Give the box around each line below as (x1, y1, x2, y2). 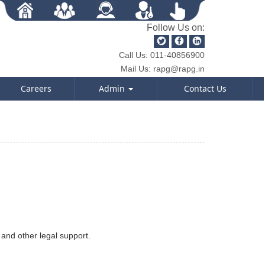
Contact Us (183, 83, 227, 94)
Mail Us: (121, 64, 151, 73)
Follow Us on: (147, 22, 205, 33)
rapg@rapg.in (151, 64, 205, 73)
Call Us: (119, 50, 148, 60)
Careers (20, 83, 51, 94)
